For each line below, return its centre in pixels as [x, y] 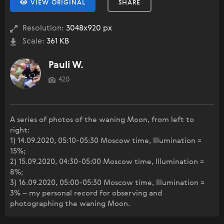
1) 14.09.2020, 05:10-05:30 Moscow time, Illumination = [106, 140]
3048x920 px [88, 28]
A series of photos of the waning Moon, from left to [102, 119]
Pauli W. [66, 65]
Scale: [33, 41]
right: [20, 130]
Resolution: [43, 28]
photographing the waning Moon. [70, 203]
